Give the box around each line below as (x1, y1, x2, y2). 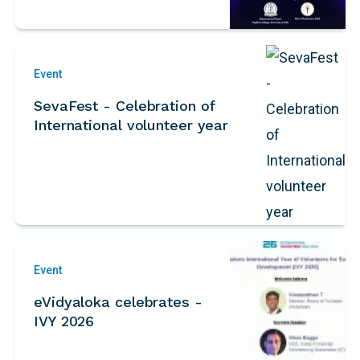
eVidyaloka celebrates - (34, 292, 202, 310)
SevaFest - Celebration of (34, 96, 215, 114)
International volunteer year (34, 116, 229, 133)
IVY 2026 (34, 312, 95, 329)
